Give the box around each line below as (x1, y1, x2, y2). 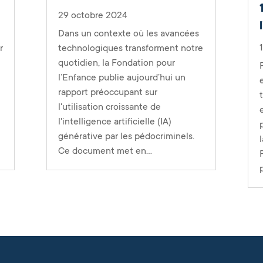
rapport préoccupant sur (58, 86, 157, 97)
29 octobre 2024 (58, 9, 127, 21)
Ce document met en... (58, 145, 152, 156)
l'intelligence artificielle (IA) (58, 116, 171, 127)
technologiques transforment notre (58, 42, 203, 53)
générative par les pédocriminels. (58, 130, 194, 141)
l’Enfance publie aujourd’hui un (58, 72, 186, 83)
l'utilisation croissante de (58, 101, 161, 112)
